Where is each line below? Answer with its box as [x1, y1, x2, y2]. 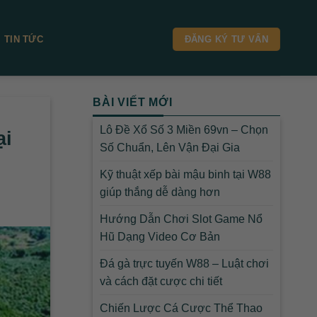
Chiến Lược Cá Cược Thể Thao [100, 301, 263, 314]
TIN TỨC [4, 33, 43, 45]
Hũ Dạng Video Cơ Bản [100, 230, 220, 243]
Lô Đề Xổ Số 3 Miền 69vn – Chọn [100, 123, 268, 136]
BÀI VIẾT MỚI [93, 96, 173, 108]
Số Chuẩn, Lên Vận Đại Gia [100, 141, 240, 154]
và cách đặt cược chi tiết [100, 275, 222, 287]
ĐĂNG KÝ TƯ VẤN [184, 34, 269, 45]
